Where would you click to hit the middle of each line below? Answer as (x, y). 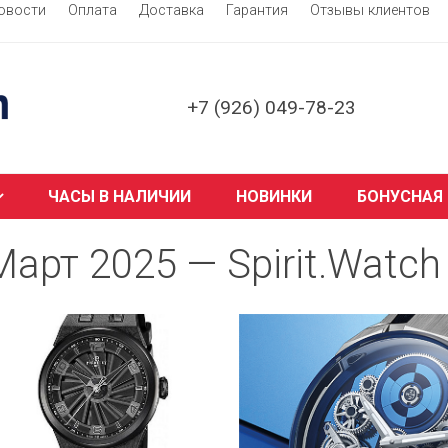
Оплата (92, 10)
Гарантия (257, 10)
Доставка (171, 10)
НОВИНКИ (273, 196)
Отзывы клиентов (370, 10)
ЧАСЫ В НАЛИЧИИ (119, 196)
